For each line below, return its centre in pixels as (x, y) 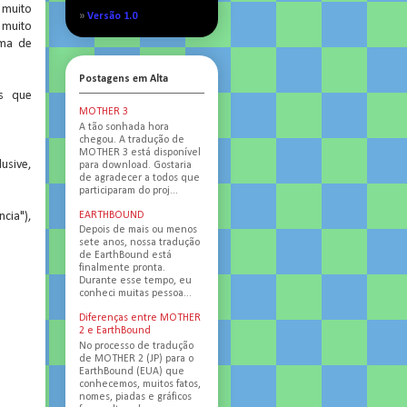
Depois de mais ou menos (138, 230)
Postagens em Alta (124, 79)
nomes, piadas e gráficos (135, 397)
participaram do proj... (129, 190)
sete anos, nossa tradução (139, 243)
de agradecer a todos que (139, 178)
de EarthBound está (125, 256)
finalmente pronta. (122, 268)
